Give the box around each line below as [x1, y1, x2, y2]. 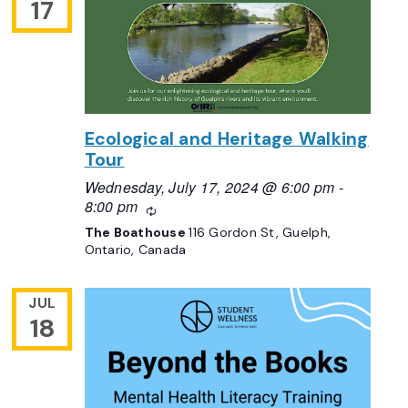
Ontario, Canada [84, 241, 187, 259]
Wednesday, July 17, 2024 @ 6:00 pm [84, 177, 335, 198]
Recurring [155, 200, 208, 217]
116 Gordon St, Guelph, [189, 224, 331, 241]
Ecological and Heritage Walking [84, 127, 369, 150]
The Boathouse [84, 224, 189, 241]
